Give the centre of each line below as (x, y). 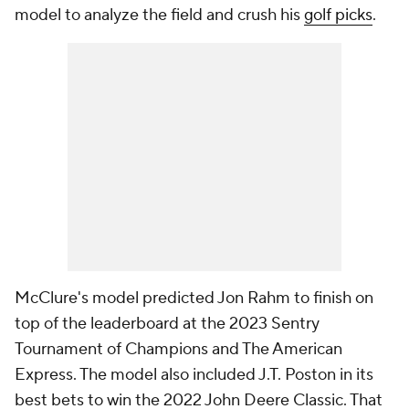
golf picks (338, 15)
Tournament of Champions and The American (178, 349)
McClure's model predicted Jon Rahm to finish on (194, 298)
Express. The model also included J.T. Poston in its (194, 375)
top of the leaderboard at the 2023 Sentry (167, 324)
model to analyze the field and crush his (159, 15)
